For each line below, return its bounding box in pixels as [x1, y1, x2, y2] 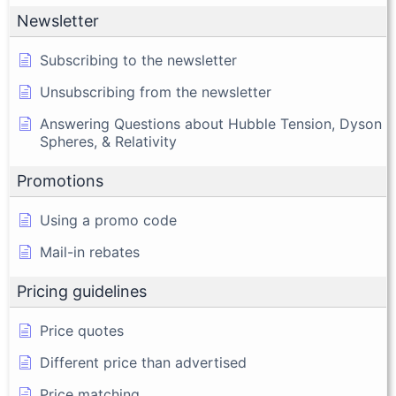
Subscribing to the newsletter [40, 51, 237, 70]
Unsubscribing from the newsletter [40, 83, 271, 102]
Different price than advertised [40, 354, 247, 372]
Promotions [17, 171, 103, 191]
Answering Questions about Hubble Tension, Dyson [40, 115, 382, 133]
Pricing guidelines [17, 282, 147, 301]
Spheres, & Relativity [40, 133, 177, 151]
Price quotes [40, 322, 124, 340]
